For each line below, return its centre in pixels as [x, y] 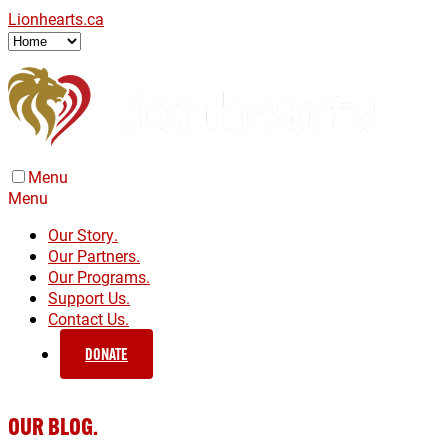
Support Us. [89, 297]
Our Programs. [99, 276]
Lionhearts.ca [56, 18]
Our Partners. [94, 255]
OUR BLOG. [53, 426]
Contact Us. [88, 318]
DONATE [106, 353]
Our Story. [83, 234]
